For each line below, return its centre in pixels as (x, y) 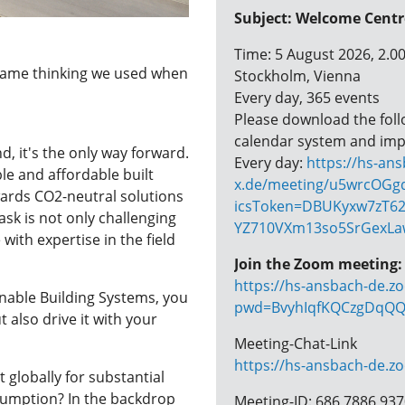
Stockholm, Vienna (297, 76)
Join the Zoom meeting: (318, 264)
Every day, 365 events (307, 98)
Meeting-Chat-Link (296, 344)
